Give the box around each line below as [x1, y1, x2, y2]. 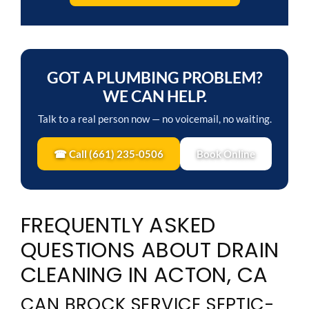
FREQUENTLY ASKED [21, 210, 216, 240]
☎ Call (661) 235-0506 [54, 147, 163, 160]
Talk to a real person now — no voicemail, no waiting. [37, 112, 272, 125]
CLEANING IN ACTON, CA [21, 259, 268, 290]
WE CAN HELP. [102, 86, 207, 106]
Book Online [197, 147, 255, 160]
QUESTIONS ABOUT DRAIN [21, 235, 279, 265]
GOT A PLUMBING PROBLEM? [46, 67, 263, 87]
